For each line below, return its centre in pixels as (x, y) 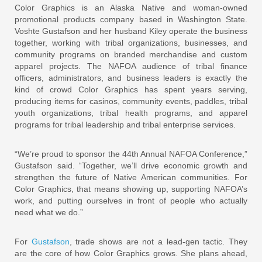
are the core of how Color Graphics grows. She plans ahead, (131, 253)
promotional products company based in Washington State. (131, 19)
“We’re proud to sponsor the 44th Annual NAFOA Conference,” (131, 154)
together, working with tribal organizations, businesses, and (131, 42)
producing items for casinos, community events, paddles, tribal (131, 101)
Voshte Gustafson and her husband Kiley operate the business (131, 31)
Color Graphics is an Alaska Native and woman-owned (131, 7)
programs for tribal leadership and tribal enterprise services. (125, 124)
